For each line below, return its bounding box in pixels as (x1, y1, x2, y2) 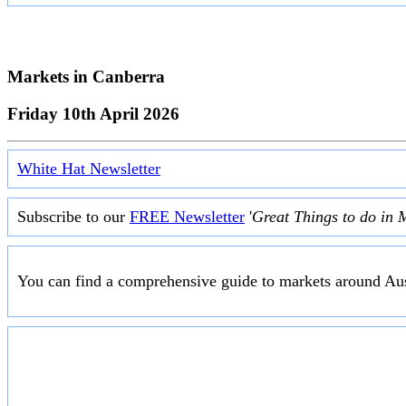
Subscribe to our (17, 208, 130, 227)
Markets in (7, 66, 92, 86)
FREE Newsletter (130, 208, 245, 227)
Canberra (92, 66, 165, 86)
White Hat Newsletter (17, 159, 160, 179)
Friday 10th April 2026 (7, 103, 179, 123)
